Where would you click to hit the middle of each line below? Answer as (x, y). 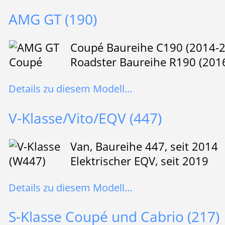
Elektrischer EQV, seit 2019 (139, 161)
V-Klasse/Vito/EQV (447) (85, 118)
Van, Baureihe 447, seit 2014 (144, 146)
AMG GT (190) (52, 19)
